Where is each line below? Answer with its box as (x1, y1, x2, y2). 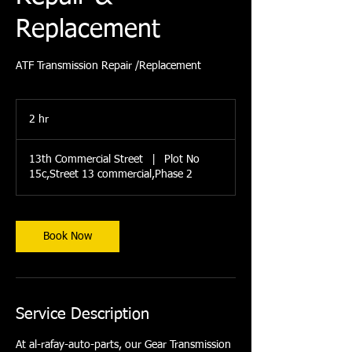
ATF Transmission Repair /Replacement (16, 60, 201, 72)
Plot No (164, 154, 200, 166)
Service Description (16, 306, 149, 323)
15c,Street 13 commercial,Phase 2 (29, 169, 192, 181)
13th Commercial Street (29, 154, 143, 166)
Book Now (43, 231, 92, 243)
